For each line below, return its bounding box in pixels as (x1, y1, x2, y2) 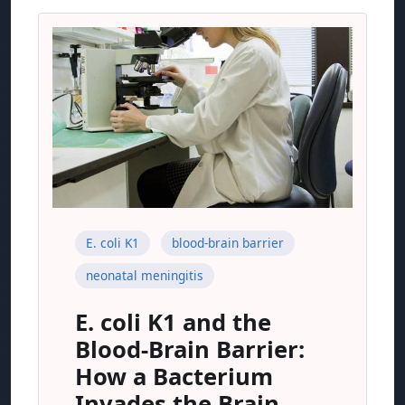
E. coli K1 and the (75, 306, 271, 338)
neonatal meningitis (86, 267, 203, 284)
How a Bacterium (75, 361, 273, 392)
